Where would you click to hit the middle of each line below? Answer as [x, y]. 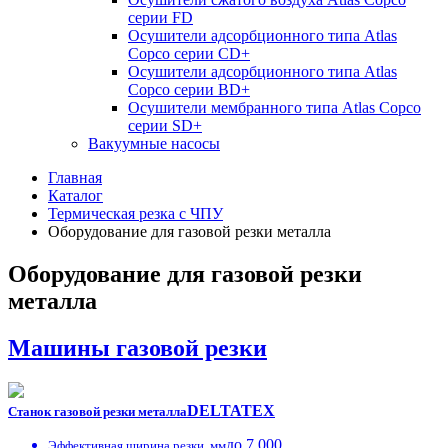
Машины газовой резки [137, 347]
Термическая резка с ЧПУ [135, 213]
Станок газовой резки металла [97, 411]
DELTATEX [231, 410]
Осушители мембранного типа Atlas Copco [274, 107]
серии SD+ [165, 125]
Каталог [75, 195]
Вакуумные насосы [154, 143]
